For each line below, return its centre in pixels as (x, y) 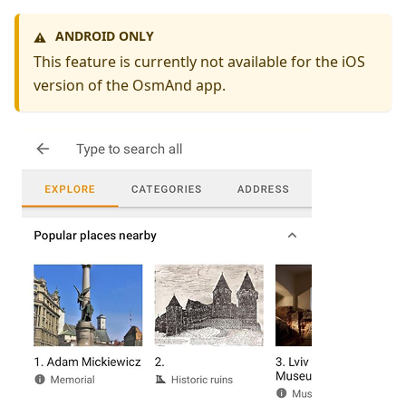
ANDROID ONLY (104, 36)
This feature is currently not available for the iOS (199, 61)
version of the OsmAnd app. (130, 85)
